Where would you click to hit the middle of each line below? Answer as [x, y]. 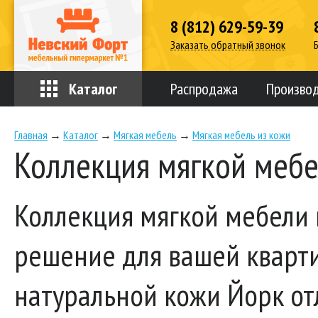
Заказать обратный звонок [228, 45]
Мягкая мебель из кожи [241, 135]
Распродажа [204, 89]
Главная [31, 135]
